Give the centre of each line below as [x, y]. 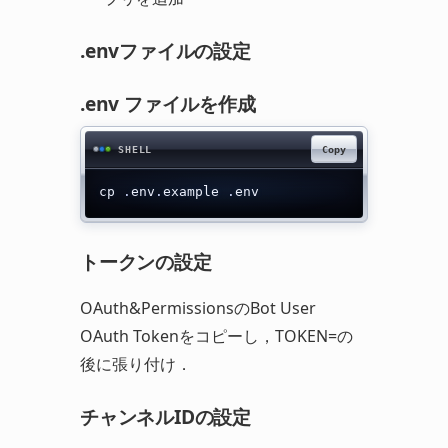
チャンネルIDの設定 [166, 416]
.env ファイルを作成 [168, 103]
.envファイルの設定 [165, 50]
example [195, 192]
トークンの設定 [146, 262]
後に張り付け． [136, 363]
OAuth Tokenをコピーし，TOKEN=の [216, 335]
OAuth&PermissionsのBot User [198, 307]
